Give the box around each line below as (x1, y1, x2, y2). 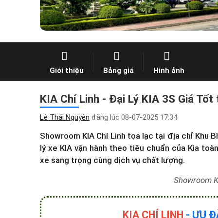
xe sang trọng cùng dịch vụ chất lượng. (40, 155, 185, 165)
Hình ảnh (153, 66, 184, 75)
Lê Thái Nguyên (40, 113, 90, 122)
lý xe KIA (40, 143, 72, 153)
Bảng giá (103, 66, 134, 75)
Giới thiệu (50, 66, 84, 75)
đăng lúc (90, 113, 121, 122)
